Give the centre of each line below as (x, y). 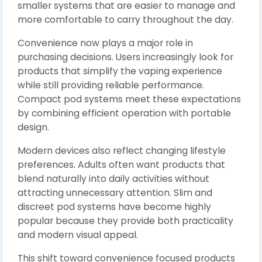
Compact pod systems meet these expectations (129, 99)
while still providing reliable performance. (111, 85)
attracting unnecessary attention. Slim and (115, 193)
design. (33, 127)
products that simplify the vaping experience (120, 71)
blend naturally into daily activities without (113, 179)
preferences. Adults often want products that (121, 165)
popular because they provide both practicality (125, 221)
